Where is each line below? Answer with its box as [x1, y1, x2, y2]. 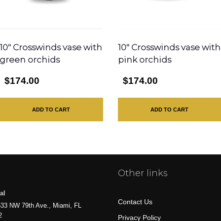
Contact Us [118, 197, 152, 206]
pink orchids [117, 55, 171, 65]
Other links [118, 167, 168, 179]
